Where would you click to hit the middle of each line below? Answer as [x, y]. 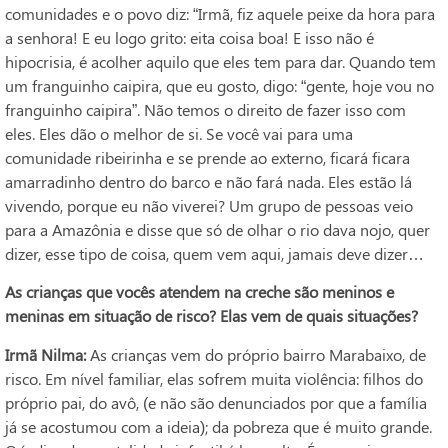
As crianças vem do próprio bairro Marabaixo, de [256, 354]
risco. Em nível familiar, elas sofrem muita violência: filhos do [214, 378]
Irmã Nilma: [45, 354]
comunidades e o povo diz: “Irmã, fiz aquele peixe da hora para [220, 13]
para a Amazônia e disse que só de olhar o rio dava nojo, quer [217, 229]
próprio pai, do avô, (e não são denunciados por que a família [216, 402]
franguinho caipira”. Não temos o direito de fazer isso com [205, 109]
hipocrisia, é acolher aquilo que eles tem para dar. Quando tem [220, 61]
